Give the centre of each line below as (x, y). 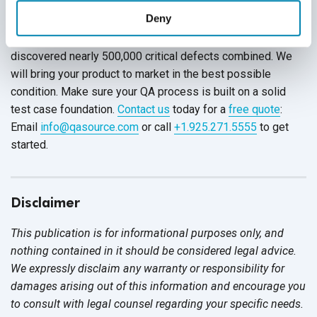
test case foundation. (64, 109)
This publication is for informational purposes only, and (147, 233)
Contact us (144, 109)
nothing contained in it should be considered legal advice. (154, 250)
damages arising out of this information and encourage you (158, 286)
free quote (254, 109)
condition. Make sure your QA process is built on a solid (148, 91)
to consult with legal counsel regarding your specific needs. (157, 304)
